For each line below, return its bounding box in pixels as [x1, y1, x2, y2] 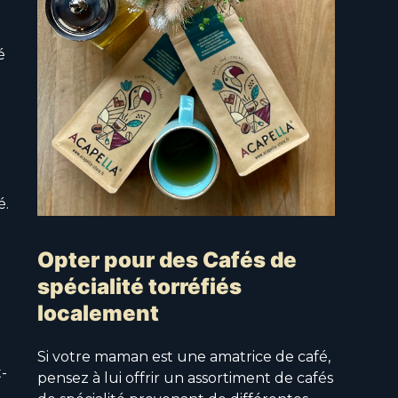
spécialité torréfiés [37, 274, 242, 300]
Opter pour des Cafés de [37, 247, 297, 274]
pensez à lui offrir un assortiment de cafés [37, 370, 333, 387]
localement [37, 300, 159, 327]
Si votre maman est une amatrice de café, [37, 348, 330, 366]
